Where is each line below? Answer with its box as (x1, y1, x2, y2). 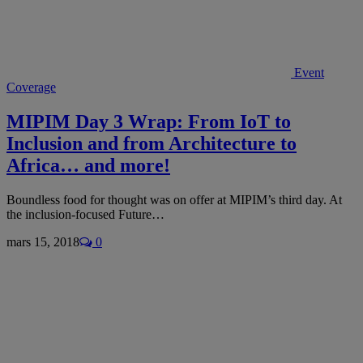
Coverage (6, 79, 56, 94)
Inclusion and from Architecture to (6, 132, 297, 154)
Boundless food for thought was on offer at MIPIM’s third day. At (6, 192, 342, 207)
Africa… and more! (6, 154, 170, 176)
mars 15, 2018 (6, 234, 79, 249)
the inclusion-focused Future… (6, 207, 164, 221)
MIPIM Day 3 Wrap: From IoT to (6, 110, 291, 132)
